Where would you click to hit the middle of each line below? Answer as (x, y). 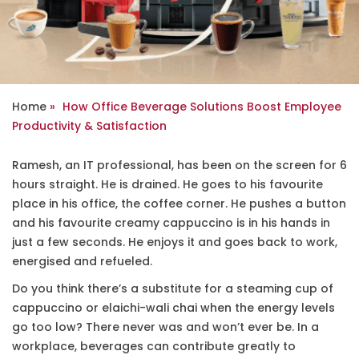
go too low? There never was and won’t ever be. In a (165, 327)
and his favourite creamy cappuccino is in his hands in (171, 223)
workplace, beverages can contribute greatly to (154, 347)
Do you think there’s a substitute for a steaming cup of (173, 289)
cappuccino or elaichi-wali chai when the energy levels (173, 308)
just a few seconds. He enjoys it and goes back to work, (175, 242)
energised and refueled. (82, 262)
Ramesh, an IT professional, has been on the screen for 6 (179, 165)
